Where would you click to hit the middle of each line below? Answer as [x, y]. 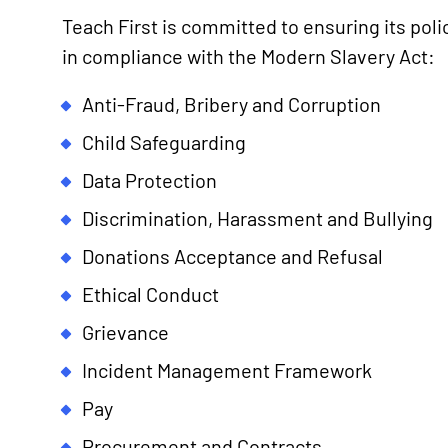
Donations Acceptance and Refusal [232, 255]
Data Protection [149, 179]
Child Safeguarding [164, 141]
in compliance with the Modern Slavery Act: [248, 55]
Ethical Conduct [150, 293]
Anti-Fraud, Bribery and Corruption [231, 103]
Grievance [125, 331]
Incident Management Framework [227, 369]
